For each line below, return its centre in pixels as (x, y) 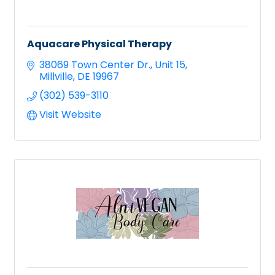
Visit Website (70, 115)
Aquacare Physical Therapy (99, 44)
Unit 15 (170, 65)
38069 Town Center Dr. (95, 65)
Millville (56, 77)
